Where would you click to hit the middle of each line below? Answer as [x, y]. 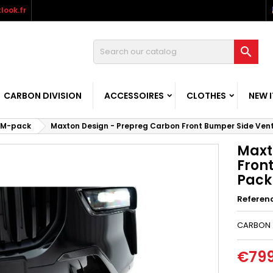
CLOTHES [206, 96]
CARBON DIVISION [43, 96]
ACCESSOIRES [134, 96]
